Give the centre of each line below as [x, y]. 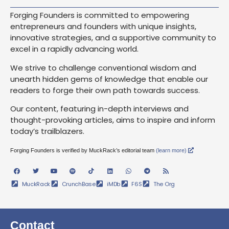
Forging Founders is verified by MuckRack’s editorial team [83, 151]
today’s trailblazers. [47, 131]
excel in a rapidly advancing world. [74, 49]
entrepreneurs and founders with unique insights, [103, 27]
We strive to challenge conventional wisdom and [103, 67]
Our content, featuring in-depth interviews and [99, 109]
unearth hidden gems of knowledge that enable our [109, 79]
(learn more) [172, 151]
